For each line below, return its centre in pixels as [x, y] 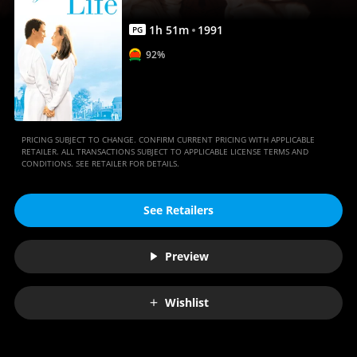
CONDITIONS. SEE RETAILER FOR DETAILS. [100, 163]
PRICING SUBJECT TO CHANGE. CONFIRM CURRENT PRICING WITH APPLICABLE [168, 139]
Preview [187, 257]
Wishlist [187, 303]
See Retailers [178, 210]
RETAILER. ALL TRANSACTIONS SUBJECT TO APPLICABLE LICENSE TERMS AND [165, 151]
